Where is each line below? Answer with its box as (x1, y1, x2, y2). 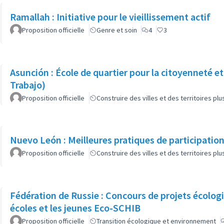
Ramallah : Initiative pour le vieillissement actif (10, 10, 210, 23)
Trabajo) (10, 78, 45, 91)
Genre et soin (96, 25, 137, 34)
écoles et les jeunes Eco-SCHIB (10, 201, 140, 214)
